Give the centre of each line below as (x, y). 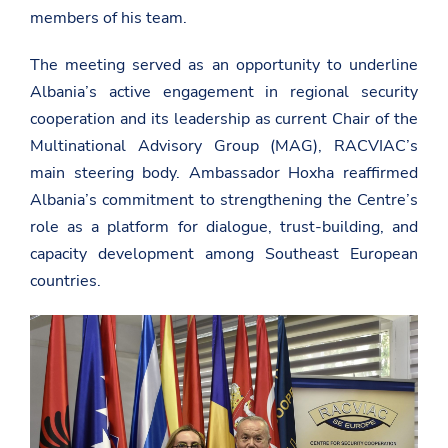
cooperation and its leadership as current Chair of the (224, 118)
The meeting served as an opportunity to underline (224, 64)
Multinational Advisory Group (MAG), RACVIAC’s (224, 145)
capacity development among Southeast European (224, 253)
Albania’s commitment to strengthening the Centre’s (224, 199)
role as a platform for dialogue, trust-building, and (224, 226)
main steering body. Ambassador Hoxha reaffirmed (224, 172)
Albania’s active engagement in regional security (224, 91)
